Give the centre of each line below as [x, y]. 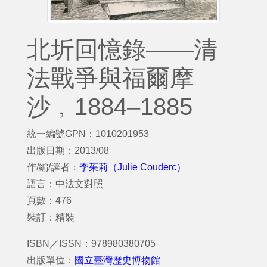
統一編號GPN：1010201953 [88, 134]
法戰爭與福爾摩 [110, 78]
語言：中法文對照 [65, 184]
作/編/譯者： [53, 167]
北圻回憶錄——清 [122, 49]
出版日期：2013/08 [68, 150]
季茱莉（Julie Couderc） [133, 167]
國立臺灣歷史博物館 [117, 260]
